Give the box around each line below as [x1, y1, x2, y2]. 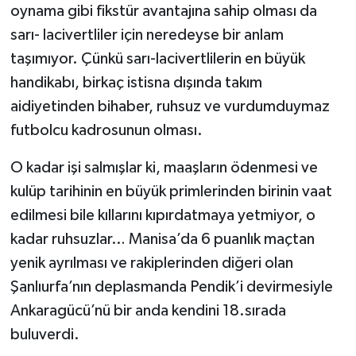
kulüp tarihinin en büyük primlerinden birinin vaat [10, 184, 332, 200]
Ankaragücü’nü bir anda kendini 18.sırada [10, 303, 286, 319]
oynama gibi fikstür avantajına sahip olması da [10, 3, 317, 20]
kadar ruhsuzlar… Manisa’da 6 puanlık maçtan [10, 231, 315, 248]
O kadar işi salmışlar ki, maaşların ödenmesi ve [10, 160, 318, 176]
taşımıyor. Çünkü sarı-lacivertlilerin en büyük [10, 51, 305, 68]
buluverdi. [10, 327, 79, 343]
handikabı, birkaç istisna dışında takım [10, 75, 262, 91]
